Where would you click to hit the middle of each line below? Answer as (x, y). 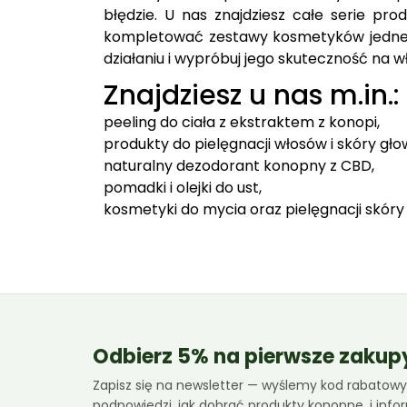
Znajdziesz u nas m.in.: (252, 95)
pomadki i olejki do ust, (183, 187)
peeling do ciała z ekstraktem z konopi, (242, 122)
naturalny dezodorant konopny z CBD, (239, 165)
